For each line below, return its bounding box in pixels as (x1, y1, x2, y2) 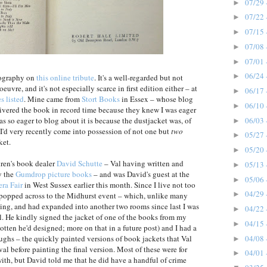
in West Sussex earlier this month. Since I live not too (23, 179, 195, 191)
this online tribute (36, 72, 94, 83)
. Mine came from (24, 94, 82, 105)
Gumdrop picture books (15, 169, 92, 180)
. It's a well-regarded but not (94, 72, 183, 83)
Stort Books (82, 94, 120, 105)
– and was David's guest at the (92, 169, 190, 180)
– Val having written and (103, 158, 184, 169)
